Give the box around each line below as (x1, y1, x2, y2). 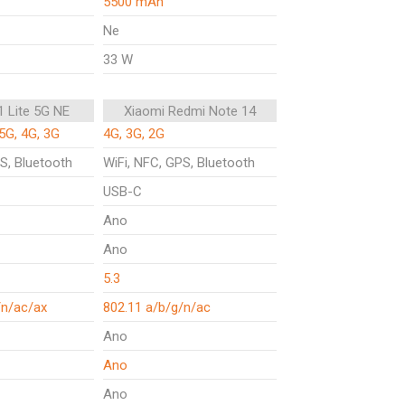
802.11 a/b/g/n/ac (103, 299, 211, 316)
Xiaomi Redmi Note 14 (124, 103, 256, 119)
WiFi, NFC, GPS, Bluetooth (103, 155, 255, 171)
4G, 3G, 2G (103, 126, 165, 142)
